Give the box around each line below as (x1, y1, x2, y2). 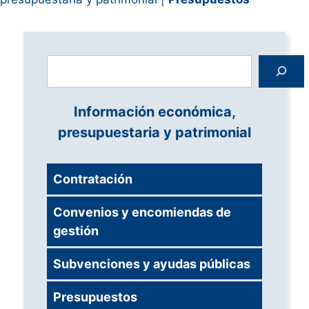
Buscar (46, 55, 84, 70)
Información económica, (73, 103, 236, 120)
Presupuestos (53, 289, 137, 304)
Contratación (53, 171, 132, 186)
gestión (53, 223, 99, 238)
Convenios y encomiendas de (53, 204, 231, 219)
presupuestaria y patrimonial (58, 123, 251, 141)
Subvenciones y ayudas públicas (53, 256, 250, 271)
